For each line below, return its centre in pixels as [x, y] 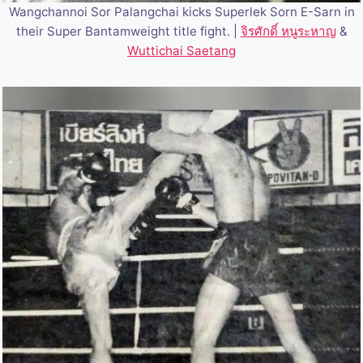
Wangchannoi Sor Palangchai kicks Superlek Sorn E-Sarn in [181, 12]
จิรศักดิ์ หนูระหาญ [288, 32]
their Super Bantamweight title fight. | [128, 32]
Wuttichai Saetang [181, 51]
